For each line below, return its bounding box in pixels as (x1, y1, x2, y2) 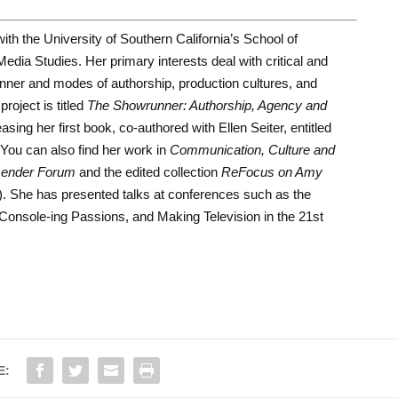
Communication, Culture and (169, 142, 335, 158)
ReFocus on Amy (220, 164, 322, 180)
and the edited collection (75, 164, 221, 180)
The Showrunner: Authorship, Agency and (86, 98, 327, 114)
